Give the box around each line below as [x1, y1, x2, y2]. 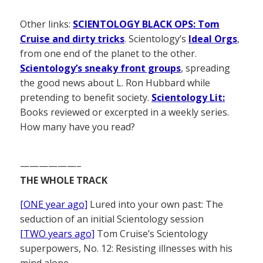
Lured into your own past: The [87, 197, 223, 211]
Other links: [20, 17, 73, 31]
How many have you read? [20, 120, 135, 133]
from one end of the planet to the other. [20, 46, 197, 60]
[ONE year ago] [20, 197, 87, 211]
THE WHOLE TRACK [20, 173, 107, 187]
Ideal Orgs [188, 32, 237, 45]
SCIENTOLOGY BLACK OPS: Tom [73, 17, 220, 31]
